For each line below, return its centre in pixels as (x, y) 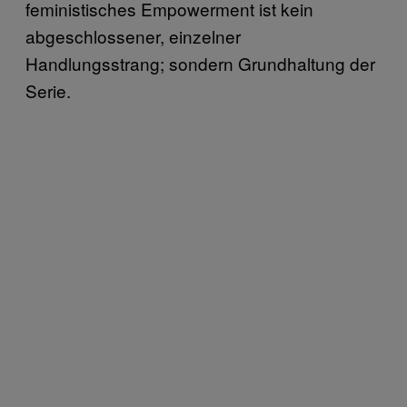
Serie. (48, 90)
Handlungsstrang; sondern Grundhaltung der (200, 63)
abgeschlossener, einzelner (133, 35)
